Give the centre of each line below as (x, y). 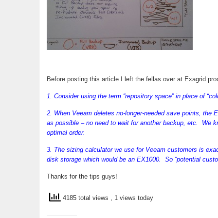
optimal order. (66, 133)
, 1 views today (132, 198)
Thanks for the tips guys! (82, 176)
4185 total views (85, 198)
